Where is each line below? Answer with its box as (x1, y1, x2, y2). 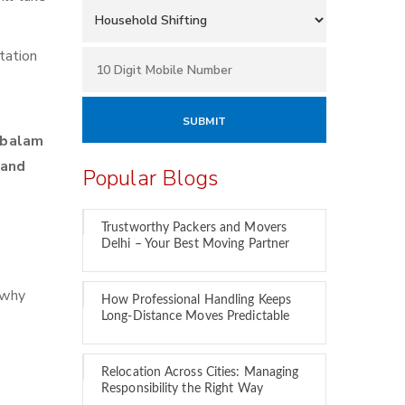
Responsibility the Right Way (101, 382, 263, 395)
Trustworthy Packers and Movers (101, 221, 287, 234)
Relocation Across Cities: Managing (101, 366, 299, 379)
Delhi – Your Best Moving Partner (101, 238, 290, 250)
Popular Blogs (82, 164, 219, 193)
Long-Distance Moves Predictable (101, 310, 290, 323)
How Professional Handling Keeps (101, 294, 292, 306)
